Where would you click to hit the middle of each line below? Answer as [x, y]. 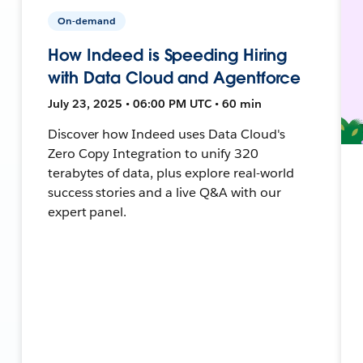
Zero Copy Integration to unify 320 [153, 153]
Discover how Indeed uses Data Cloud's [166, 134]
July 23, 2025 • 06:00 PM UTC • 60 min [154, 103]
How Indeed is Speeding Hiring [167, 55]
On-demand [86, 20]
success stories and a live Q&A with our [164, 192]
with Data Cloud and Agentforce [174, 77]
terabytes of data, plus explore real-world [171, 173]
